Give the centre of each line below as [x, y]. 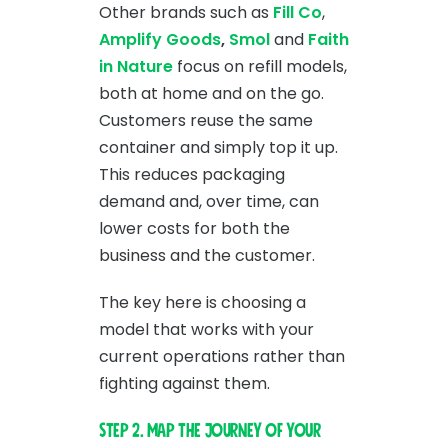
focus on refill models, [260, 66]
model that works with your [206, 329]
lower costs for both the [194, 228]
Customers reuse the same [206, 120]
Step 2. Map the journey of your [210, 430]
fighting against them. [184, 383]
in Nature [136, 66]
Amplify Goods [160, 39]
